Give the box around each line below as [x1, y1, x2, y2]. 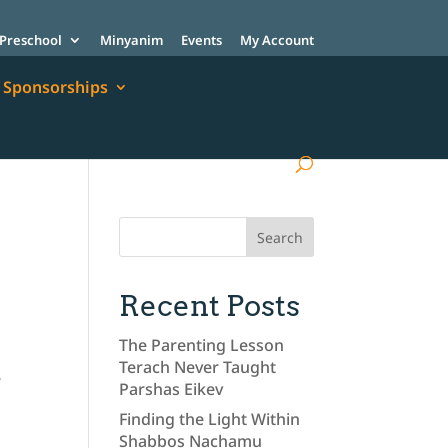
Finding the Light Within [119, 408, 301, 431]
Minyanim [99, 30, 163, 49]
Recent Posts [119, 288, 301, 324]
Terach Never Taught [119, 356, 277, 379]
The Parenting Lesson [119, 334, 285, 357]
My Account [239, 30, 314, 49]
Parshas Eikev [119, 378, 224, 401]
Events [180, 30, 222, 49]
